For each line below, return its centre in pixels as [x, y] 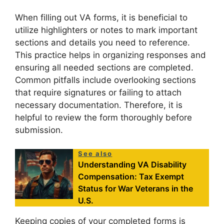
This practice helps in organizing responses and [110, 55]
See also [95, 154]
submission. [39, 130]
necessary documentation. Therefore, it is [99, 105]
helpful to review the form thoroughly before [103, 117]
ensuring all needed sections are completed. [104, 67]
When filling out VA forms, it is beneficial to [101, 17]
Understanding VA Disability [132, 165]
